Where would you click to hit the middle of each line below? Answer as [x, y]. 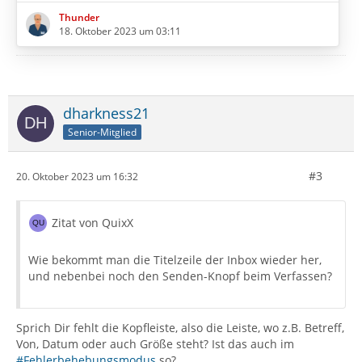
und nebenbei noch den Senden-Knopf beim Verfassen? [180, 276]
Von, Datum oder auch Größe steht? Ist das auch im [155, 344]
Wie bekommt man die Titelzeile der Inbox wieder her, [175, 260]
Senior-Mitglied [102, 133]
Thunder [79, 18]
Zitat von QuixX [93, 223]
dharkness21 [106, 114]
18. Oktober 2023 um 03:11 [120, 32]
